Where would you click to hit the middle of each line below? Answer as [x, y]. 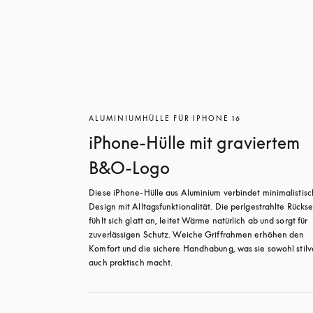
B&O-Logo [130, 168]
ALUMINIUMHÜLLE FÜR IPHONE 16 [165, 118]
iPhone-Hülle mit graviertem [195, 143]
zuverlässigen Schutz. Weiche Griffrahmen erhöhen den [197, 234]
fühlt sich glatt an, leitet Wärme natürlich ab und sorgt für [198, 220]
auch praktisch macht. [131, 262]
